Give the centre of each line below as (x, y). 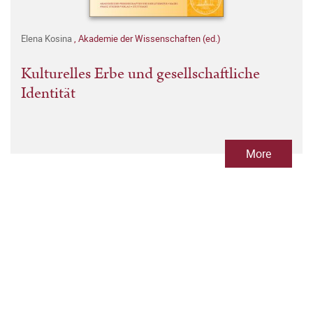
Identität (48, 93)
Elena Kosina (48, 38)
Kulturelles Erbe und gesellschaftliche (140, 73)
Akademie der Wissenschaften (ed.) (150, 38)
